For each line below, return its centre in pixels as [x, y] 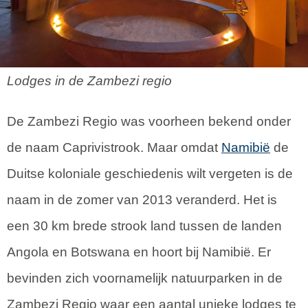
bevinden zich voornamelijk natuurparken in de [145, 278]
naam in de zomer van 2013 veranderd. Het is [142, 199]
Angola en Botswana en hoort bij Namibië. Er [139, 252]
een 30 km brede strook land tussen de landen [144, 225]
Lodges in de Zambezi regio [89, 80]
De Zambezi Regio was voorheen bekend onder [149, 121]
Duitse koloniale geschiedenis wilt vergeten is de [150, 173]
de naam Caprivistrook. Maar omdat [114, 147]
